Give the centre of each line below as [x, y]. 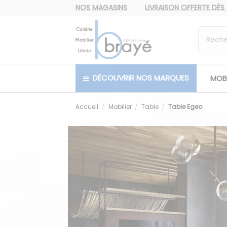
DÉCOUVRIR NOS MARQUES [140, 78]
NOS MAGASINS [102, 8]
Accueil [87, 106]
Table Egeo [185, 106]
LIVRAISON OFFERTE [179, 8]
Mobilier [120, 106]
